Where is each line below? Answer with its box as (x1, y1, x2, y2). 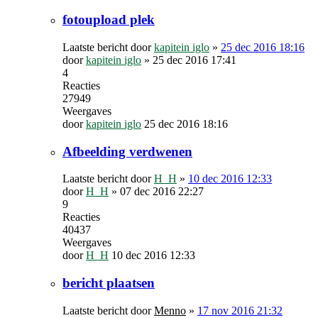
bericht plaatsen (62, 275, 155, 291)
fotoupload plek (62, 12, 155, 28)
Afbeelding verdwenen (62, 143, 192, 159)
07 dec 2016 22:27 (120, 185, 204, 198)
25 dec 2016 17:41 (153, 53, 236, 66)
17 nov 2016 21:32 (197, 304, 283, 317)
